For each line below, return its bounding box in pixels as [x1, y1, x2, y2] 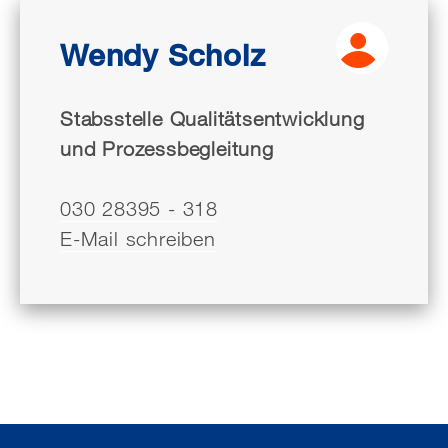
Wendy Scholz [60, 36, 266, 73]
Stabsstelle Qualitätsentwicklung [60, 106, 365, 131]
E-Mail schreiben [60, 226, 216, 251]
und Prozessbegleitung [60, 136, 274, 161]
